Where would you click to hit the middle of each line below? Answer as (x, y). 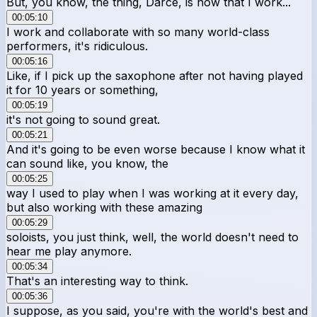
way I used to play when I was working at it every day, (152, 193)
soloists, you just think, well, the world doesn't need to (152, 237)
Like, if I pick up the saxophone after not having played (155, 75)
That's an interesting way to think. (97, 281)
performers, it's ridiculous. (77, 46)
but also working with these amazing (104, 207)
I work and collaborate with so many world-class (138, 31)
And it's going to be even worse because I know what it (156, 149)
